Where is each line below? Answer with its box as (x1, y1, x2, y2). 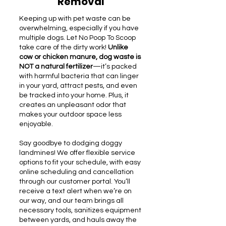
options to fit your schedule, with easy (19, 159, 141, 166)
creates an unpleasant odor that (19, 101, 126, 108)
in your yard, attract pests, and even (19, 82, 137, 89)
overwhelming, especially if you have (19, 25, 139, 32)
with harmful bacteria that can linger (19, 73, 139, 80)
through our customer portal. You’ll (19, 178, 130, 185)
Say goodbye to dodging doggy (19, 140, 122, 147)
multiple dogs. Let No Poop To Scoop (19, 34, 136, 41)
